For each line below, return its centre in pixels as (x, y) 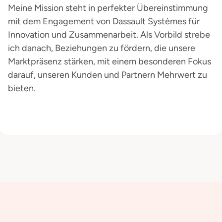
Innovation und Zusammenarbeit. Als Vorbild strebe (109, 35)
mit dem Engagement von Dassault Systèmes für (104, 21)
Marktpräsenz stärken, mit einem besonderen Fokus (110, 61)
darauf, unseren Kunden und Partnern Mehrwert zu (108, 75)
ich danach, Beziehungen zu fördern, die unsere (102, 48)
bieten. (22, 88)
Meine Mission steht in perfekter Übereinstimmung (108, 8)
